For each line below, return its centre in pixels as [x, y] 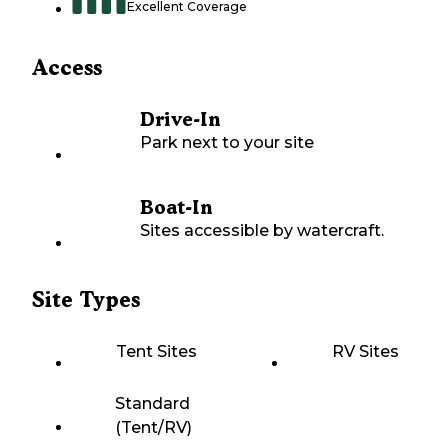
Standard [152, 404]
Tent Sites [156, 352]
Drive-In [180, 120]
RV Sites [365, 352]
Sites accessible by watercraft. [262, 231]
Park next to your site [227, 143]
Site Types [86, 300]
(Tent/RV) [153, 428]
